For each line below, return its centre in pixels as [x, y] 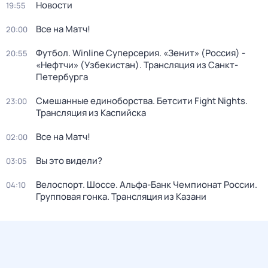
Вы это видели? [69, 161]
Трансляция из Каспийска [91, 113]
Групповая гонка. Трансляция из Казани [121, 197]
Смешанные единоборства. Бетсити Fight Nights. [142, 101]
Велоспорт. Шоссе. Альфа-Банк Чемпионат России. [147, 185]
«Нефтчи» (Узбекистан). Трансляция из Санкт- [137, 65]
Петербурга [62, 77]
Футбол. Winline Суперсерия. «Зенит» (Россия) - [141, 53]
